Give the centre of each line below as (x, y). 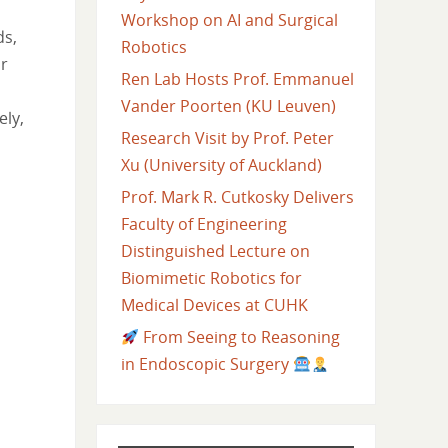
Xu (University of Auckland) (221, 165)
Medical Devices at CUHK (214, 305)
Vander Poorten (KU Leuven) (228, 106)
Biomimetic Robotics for (211, 278)
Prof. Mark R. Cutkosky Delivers (237, 197)
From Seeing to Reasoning (240, 337)
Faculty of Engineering (203, 224)
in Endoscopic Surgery (206, 364)
